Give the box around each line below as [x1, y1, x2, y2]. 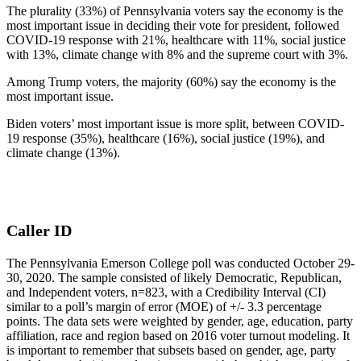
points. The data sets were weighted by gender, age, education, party [6, 313, 353, 328]
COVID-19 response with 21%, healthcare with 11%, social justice [6, 32, 346, 47]
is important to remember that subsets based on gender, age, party [6, 342, 336, 357]
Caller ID [6, 221, 72, 239]
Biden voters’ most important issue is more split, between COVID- [6, 116, 344, 131]
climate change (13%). [6, 145, 120, 160]
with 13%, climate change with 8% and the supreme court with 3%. [6, 47, 351, 61]
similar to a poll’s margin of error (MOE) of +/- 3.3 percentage [6, 299, 322, 313]
